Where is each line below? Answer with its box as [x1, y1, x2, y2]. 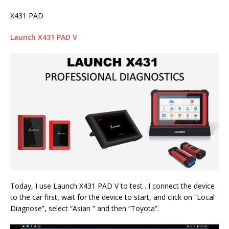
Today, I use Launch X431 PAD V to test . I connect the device [10, 180, 215, 191]
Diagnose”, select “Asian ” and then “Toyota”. [10, 203, 159, 213]
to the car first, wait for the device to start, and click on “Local [10, 192, 215, 202]
